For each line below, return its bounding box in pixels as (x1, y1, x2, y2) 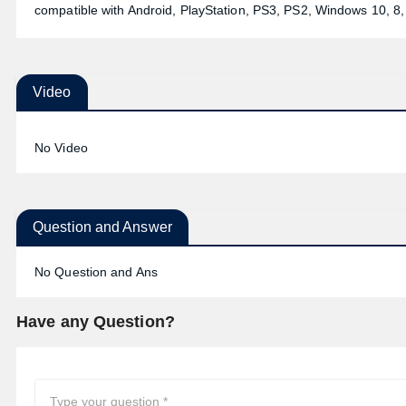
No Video (34, 140, 88, 155)
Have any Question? (16, 313, 175, 331)
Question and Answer (33, 219, 172, 235)
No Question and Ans (34, 265, 158, 279)
